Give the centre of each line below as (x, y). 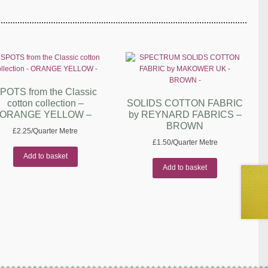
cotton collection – (45, 103)
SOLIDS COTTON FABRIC (185, 103)
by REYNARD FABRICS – (185, 115)
